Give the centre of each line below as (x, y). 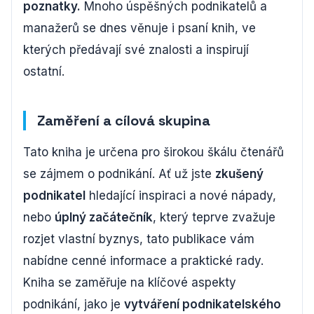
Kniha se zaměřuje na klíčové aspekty (130, 282)
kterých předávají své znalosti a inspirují (136, 49)
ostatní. (44, 71)
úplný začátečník (104, 217)
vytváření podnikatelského (203, 304)
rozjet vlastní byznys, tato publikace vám (139, 239)
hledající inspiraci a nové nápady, (181, 195)
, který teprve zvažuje (214, 217)
